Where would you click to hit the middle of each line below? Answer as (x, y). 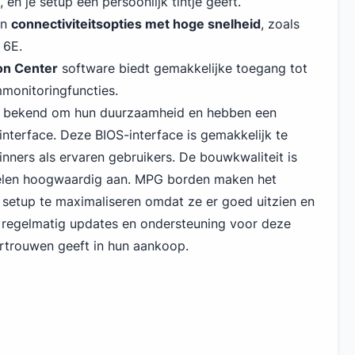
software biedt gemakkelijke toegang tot (183, 68)
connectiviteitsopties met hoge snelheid (136, 24)
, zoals (280, 24)
